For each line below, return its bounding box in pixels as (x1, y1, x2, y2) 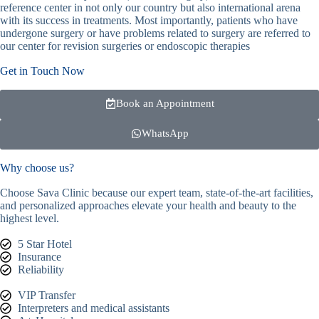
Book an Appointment (115, 98, 214, 110)
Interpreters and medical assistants (18, 302, 169, 315)
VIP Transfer (18, 289, 75, 302)
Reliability (18, 263, 64, 276)
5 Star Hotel (18, 238, 72, 251)
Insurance (18, 251, 61, 263)
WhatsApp (141, 127, 189, 140)
